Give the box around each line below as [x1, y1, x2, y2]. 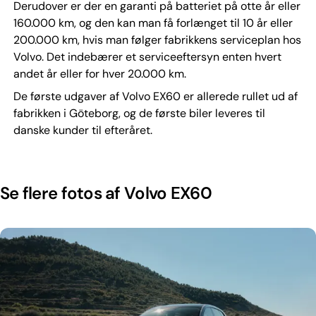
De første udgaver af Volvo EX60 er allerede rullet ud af [13, 88, 298, 104]
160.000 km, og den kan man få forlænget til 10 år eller [13, 15, 293, 30]
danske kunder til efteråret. [13, 122, 152, 138]
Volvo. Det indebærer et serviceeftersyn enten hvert [13, 49, 281, 64]
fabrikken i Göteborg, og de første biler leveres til [13, 105, 265, 121]
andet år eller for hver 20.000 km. [13, 66, 186, 81]
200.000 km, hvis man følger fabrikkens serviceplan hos [13, 32, 301, 47]
